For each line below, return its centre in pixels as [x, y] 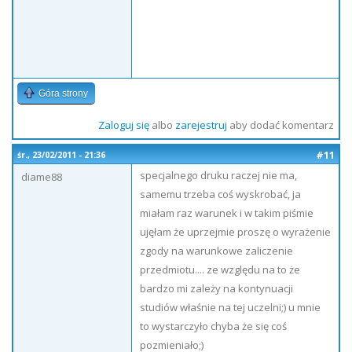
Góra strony [63, 93]
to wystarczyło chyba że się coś [213, 326]
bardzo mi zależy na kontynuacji [216, 288]
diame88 [42, 177]
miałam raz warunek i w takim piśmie [227, 213]
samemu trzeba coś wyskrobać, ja [220, 194]
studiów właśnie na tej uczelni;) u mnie [230, 307]
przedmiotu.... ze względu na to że [220, 269]
